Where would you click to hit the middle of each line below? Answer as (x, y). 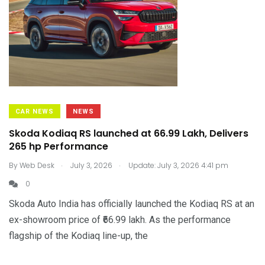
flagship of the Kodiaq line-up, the (78, 236)
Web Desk (37, 165)
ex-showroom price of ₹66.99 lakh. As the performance (120, 220)
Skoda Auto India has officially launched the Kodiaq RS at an (132, 204)
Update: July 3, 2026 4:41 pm (177, 165)
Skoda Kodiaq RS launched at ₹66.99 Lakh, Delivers (129, 133)
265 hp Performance (59, 146)
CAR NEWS (35, 112)
